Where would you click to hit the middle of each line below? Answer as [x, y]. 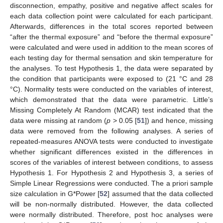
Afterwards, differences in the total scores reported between [111, 27]
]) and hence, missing [179, 121]
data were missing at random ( [58, 121]
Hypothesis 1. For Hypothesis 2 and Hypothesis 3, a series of [111, 173]
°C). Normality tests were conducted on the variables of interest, [111, 89]
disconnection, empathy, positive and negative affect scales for [111, 6]
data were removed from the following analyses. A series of [111, 131]
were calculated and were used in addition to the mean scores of [111, 48]
